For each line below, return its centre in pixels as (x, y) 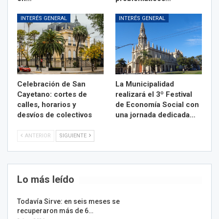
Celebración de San (51, 84)
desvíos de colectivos (55, 115)
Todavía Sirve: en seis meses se (68, 202)
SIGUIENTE (74, 136)
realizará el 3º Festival (154, 95)
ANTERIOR (37, 136)
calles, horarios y (47, 105)
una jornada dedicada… (155, 115)
